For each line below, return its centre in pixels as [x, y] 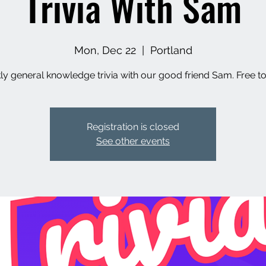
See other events [133, 141]
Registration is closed [133, 127]
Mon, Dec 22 [105, 50]
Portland [171, 50]
